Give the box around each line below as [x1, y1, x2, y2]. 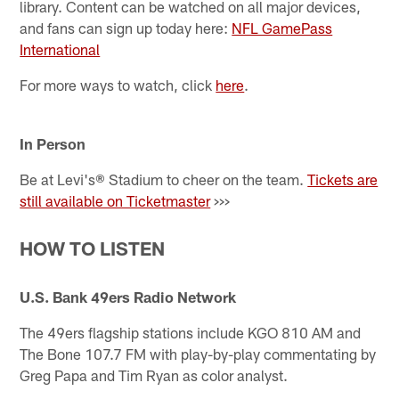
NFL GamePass [232, 18, 333, 37]
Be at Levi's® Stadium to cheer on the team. [20, 170, 308, 189]
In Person [20, 134, 86, 153]
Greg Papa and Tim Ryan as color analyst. [20, 365, 289, 384]
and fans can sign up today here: [20, 18, 232, 37]
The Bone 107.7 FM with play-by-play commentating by [20, 344, 377, 362]
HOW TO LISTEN [20, 237, 166, 260]
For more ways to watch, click [20, 75, 216, 94]
